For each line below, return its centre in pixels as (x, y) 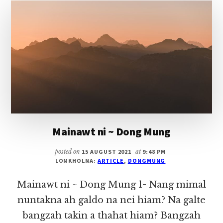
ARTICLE (111, 160)
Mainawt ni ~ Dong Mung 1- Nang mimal (111, 184)
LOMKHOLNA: (76, 160)
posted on (68, 151)
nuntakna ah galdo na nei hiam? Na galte (111, 200)
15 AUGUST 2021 (107, 151)
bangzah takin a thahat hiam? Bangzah (111, 215)
